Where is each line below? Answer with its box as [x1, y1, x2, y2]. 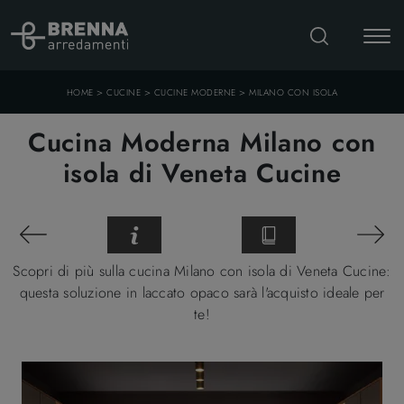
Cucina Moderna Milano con [28, 124, 376, 161]
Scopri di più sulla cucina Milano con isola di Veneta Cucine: [13, 260, 391, 281]
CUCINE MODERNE [153, 86, 236, 99]
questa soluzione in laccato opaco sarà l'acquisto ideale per [19, 281, 385, 303]
